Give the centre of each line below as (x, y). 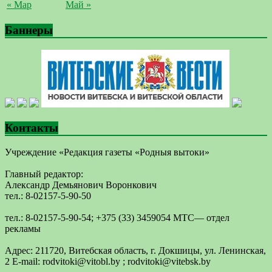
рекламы (23, 229)
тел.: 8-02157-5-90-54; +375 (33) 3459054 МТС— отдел (117, 218)
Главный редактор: (44, 174)
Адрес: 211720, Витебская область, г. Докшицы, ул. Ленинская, (135, 251)
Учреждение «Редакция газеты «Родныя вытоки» (107, 152)
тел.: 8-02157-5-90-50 (48, 196)
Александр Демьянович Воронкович (81, 185)
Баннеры (29, 30)
